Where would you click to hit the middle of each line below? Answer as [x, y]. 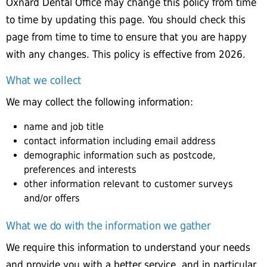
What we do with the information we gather [108, 226]
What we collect [44, 80]
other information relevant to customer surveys [128, 184]
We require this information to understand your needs [128, 247]
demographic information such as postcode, [120, 155]
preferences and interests [80, 170]
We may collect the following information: [100, 102]
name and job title [64, 127]
